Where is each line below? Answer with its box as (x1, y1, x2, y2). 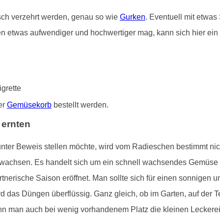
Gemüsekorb (6, 101, 52, 110)
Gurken (119, 13, 145, 22)
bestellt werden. (51, 101, 109, 110)
